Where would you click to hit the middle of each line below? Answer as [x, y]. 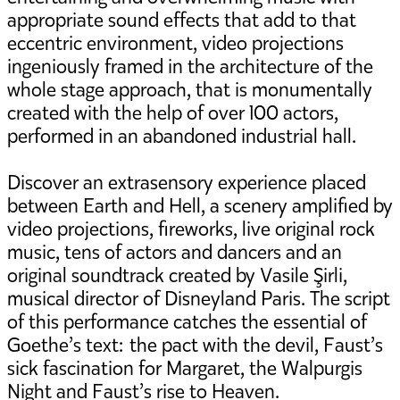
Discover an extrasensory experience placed [187, 182]
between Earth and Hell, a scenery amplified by [200, 205]
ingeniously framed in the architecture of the [190, 66]
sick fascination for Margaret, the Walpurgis [185, 368]
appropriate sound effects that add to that [182, 20]
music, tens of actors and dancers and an [175, 252]
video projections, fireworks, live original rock [191, 229]
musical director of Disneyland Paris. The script [199, 298]
